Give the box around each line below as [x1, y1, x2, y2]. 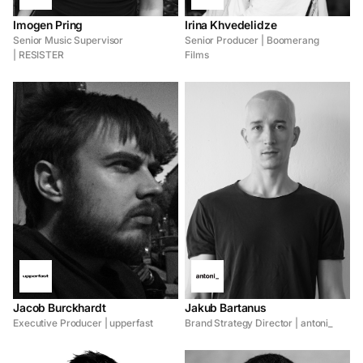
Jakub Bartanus [185, 301, 267, 315]
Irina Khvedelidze [185, 17, 277, 32]
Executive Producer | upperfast [13, 317, 153, 330]
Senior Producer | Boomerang [185, 33, 319, 46]
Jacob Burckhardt [13, 301, 106, 315]
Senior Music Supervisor [13, 33, 124, 46]
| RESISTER [13, 48, 64, 61]
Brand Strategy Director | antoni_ [185, 317, 334, 330]
